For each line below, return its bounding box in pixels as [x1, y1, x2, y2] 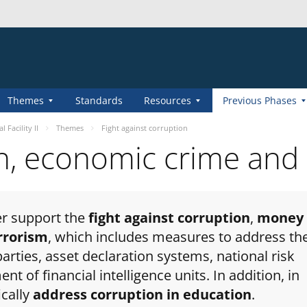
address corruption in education [33, 285, 251, 304]
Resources [144, 94, 191, 107]
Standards [75, 94, 123, 107]
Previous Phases [223, 94, 297, 107]
